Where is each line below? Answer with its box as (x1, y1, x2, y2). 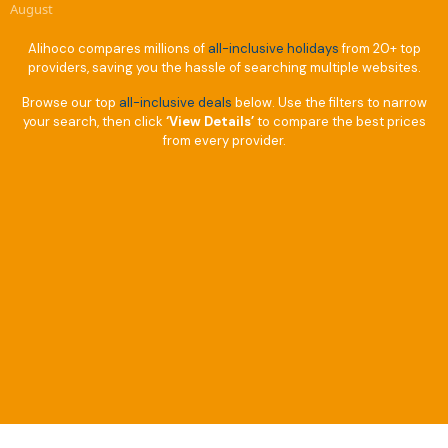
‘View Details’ (165, 113, 254, 131)
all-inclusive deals (118, 94, 232, 112)
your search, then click (22, 113, 166, 131)
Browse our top (21, 94, 119, 112)
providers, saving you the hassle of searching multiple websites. (27, 59, 421, 77)
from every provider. (162, 132, 286, 150)
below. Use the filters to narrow (231, 94, 427, 112)
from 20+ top (338, 40, 421, 58)
